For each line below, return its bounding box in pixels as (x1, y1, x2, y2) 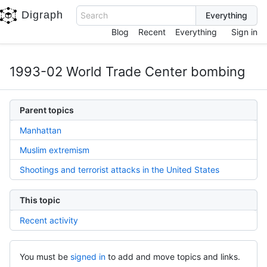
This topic (20, 195, 60, 205)
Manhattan (20, 125, 61, 135)
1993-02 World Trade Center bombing (10, 64, 245, 79)
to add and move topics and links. (108, 252, 240, 262)
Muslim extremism (20, 145, 89, 155)
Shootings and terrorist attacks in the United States (20, 164, 219, 175)
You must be (20, 252, 68, 262)
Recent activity (20, 215, 78, 225)
